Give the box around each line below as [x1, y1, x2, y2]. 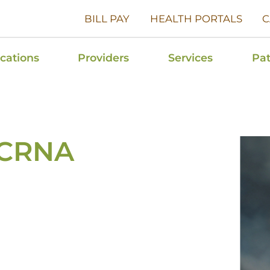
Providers [78, 51, 130, 64]
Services [168, 51, 213, 64]
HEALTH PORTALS [149, 12, 242, 25]
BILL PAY [84, 12, 130, 25]
